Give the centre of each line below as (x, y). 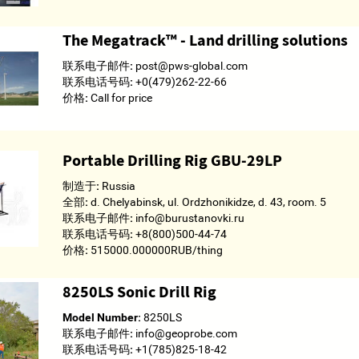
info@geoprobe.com (185, 333)
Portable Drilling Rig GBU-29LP (172, 160)
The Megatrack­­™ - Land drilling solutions (205, 40)
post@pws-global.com (190, 66)
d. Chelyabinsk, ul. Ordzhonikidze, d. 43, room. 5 (207, 202)
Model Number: (101, 317)
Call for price (120, 98)
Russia (117, 186)
